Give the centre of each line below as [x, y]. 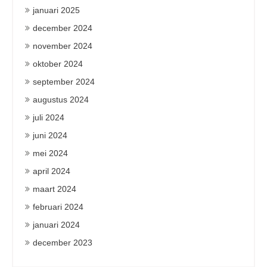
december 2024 [63, 28]
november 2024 [63, 46]
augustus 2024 [61, 100]
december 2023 [63, 243]
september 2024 [64, 82]
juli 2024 [49, 117]
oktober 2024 [58, 64]
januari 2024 [56, 225]
